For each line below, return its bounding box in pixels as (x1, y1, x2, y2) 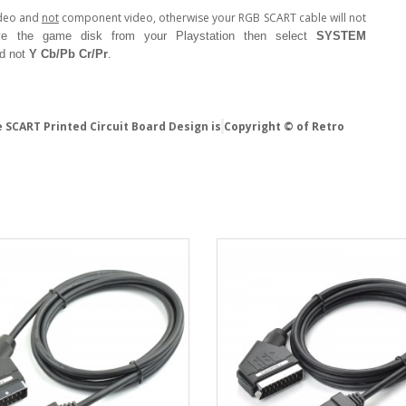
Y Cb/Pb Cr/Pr (29, 46, 108, 61)
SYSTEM (316, 28, 366, 43)
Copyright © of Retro (224, 118, 344, 134)
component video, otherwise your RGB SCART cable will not (58, 9, 367, 25)
